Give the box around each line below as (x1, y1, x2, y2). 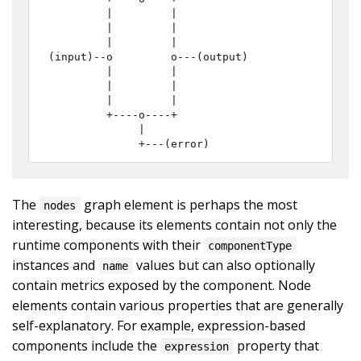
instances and (12, 255, 98, 274)
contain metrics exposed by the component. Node (12, 276, 311, 294)
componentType (208, 239, 293, 252)
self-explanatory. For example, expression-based (12, 316, 305, 334)
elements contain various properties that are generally (12, 296, 343, 314)
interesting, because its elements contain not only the (12, 215, 337, 234)
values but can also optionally (132, 255, 315, 274)
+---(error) (48, 137, 210, 150)
